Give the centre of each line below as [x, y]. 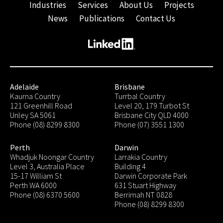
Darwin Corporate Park [151, 175]
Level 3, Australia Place [47, 166]
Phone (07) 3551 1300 [150, 124]
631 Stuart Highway [146, 185]
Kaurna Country [35, 96]
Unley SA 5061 [33, 115]
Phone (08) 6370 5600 [45, 194]
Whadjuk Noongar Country [52, 157]
